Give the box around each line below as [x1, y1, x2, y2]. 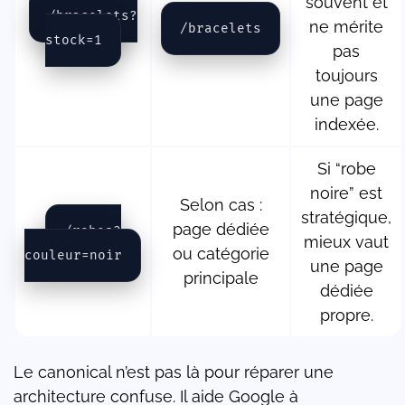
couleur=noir [24, 248, 122, 264]
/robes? [63, 223, 121, 240]
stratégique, [301, 208, 391, 228]
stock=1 [44, 33, 102, 49]
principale [183, 268, 259, 288]
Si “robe [316, 159, 376, 179]
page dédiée [172, 220, 269, 240]
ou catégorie [172, 244, 269, 264]
